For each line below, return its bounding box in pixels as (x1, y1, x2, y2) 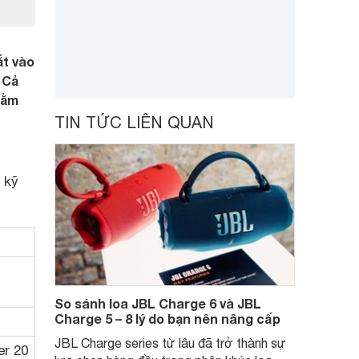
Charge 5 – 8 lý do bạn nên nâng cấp (54, 311, 280, 326)
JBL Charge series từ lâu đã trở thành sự (54, 336, 286, 350)
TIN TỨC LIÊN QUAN (54, 113, 214, 131)
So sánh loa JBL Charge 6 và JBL (54, 296, 261, 311)
